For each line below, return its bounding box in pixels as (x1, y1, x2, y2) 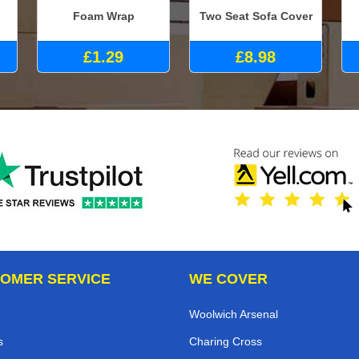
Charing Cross (189, 334, 262, 348)
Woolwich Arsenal (189, 307, 278, 321)
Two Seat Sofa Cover (199, 10, 313, 23)
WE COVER (189, 270, 268, 287)
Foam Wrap (72, 10, 135, 23)
